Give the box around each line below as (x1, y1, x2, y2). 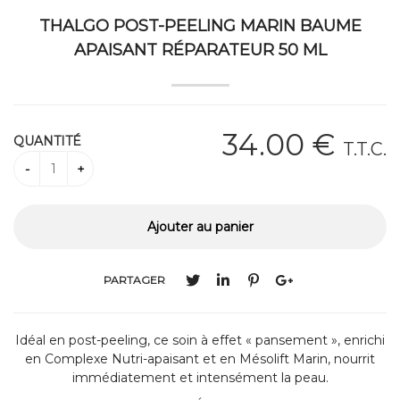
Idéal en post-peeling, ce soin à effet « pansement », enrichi (15, 331, 385, 348)
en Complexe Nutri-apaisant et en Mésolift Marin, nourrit (25, 350, 375, 367)
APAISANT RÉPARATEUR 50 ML (73, 39, 327, 60)
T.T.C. (343, 137, 387, 160)
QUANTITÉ (13, 132, 81, 149)
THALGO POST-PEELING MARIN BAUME (38, 15, 362, 36)
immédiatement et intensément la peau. (71, 369, 329, 386)
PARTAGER (103, 273, 165, 287)
